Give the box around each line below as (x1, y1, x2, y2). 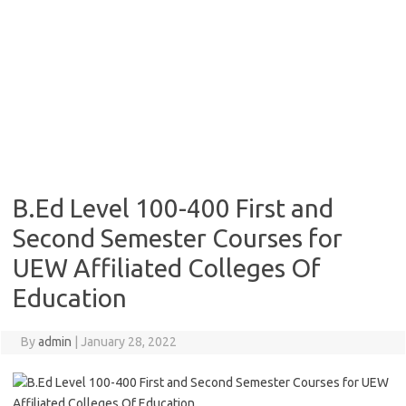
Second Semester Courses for (13, 224, 343, 252)
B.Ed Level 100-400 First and (13, 194, 333, 222)
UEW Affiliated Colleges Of (13, 254, 321, 282)
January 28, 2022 (80, 334, 177, 349)
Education (13, 284, 127, 312)
